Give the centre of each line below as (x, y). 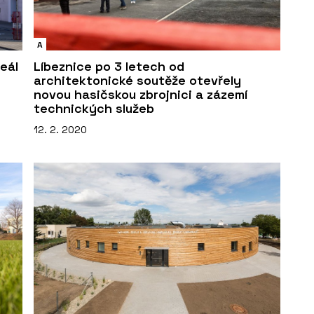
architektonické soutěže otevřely (137, 80)
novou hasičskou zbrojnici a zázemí (141, 94)
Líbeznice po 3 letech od (109, 66)
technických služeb (94, 108)
